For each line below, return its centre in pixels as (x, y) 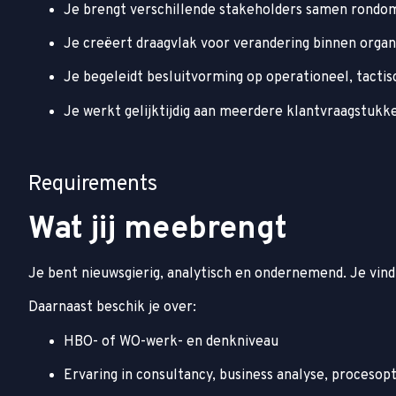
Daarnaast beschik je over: (112, 308)
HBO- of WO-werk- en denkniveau (171, 342)
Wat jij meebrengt (158, 229)
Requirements (93, 184)
